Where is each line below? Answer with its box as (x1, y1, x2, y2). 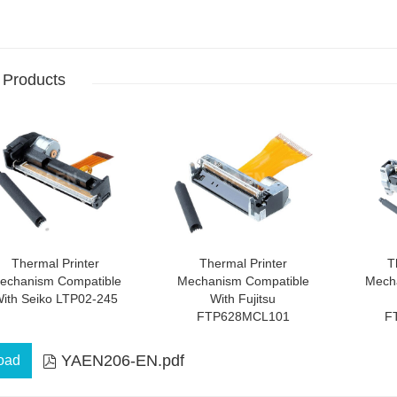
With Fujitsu (210, 291, 276, 306)
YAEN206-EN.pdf (61, 351, 184, 370)
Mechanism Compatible (176, 273, 309, 288)
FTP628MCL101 (196, 308, 290, 323)
